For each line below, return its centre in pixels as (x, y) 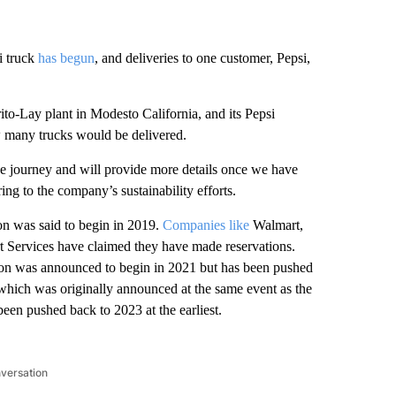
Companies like (206, 225)
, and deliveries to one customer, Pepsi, (202, 58)
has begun (66, 58)
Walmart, (276, 225)
